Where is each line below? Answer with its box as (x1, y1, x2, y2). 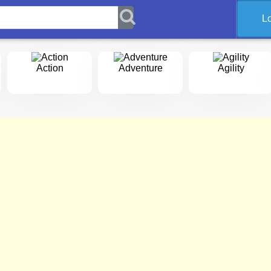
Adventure (118, 62, 163, 73)
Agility (218, 62, 244, 73)
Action (36, 62, 64, 73)
